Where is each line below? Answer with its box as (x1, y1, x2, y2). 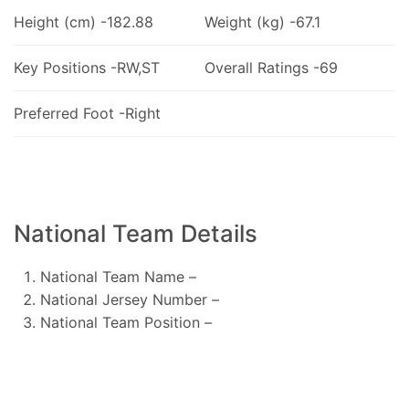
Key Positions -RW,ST (14, 58, 160, 77)
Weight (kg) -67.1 (204, 12, 320, 31)
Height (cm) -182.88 (14, 12, 153, 31)
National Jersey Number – (39, 289, 219, 309)
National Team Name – (39, 267, 196, 286)
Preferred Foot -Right (14, 103, 161, 122)
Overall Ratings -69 (204, 58, 338, 77)
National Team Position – (39, 312, 212, 331)
